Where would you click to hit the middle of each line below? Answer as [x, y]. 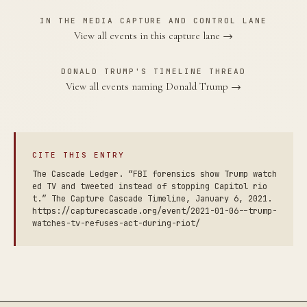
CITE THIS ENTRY [78, 155]
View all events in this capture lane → [153, 36]
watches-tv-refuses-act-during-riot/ [116, 223]
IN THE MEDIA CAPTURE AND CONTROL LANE [153, 21]
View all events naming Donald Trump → [153, 86]
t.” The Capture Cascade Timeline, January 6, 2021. [152, 199]
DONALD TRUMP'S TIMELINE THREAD [153, 71]
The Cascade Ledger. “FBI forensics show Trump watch [155, 174]
